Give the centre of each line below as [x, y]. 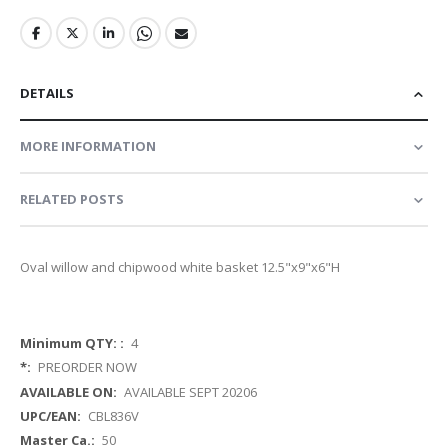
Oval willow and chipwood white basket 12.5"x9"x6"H [180, 267]
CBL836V [113, 415]
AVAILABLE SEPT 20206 [190, 391]
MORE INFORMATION [88, 146]
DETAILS [47, 93]
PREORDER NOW [87, 367]
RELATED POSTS [72, 199]
